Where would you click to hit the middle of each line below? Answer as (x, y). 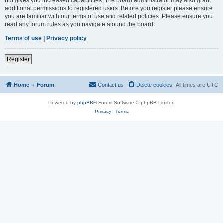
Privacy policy (66, 38)
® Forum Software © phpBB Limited (134, 102)
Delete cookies (154, 84)
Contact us (111, 84)
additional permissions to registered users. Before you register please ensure (109, 8)
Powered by (63, 102)
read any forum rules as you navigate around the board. (80, 24)
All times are (191, 84)
